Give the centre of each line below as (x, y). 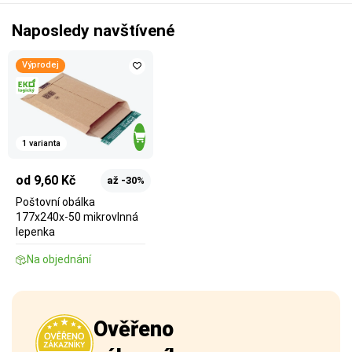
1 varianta (41, 143)
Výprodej (40, 65)
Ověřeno (134, 330)
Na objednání (59, 260)
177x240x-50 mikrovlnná (77, 217)
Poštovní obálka (55, 202)
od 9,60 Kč (46, 181)
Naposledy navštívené (93, 30)
